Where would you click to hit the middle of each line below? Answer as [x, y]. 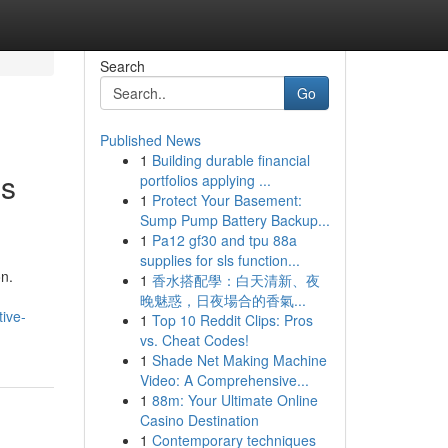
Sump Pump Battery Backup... [234, 220]
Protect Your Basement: [226, 200]
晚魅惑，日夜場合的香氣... [222, 300]
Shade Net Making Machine [239, 360]
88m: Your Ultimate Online [234, 400]
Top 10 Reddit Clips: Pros [232, 320]
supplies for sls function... [219, 260]
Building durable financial [230, 160]
